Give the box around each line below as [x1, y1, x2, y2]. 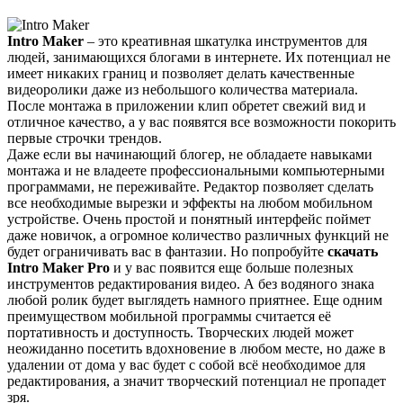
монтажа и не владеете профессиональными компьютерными [7, 162, 385, 178]
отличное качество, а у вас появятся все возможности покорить [7, 113, 396, 130]
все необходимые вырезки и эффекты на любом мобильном [7, 194, 372, 210]
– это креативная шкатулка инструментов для [84, 32, 367, 49]
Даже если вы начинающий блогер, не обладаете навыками [7, 146, 372, 162]
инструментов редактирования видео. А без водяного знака [7, 275, 374, 291]
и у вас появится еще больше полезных [110, 259, 354, 275]
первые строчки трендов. [7, 130, 162, 146]
